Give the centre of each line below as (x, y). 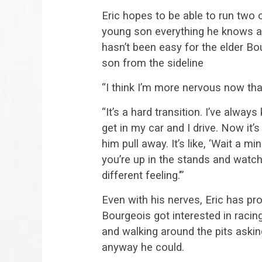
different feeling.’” (143, 175)
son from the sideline (153, 63)
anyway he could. (143, 247)
